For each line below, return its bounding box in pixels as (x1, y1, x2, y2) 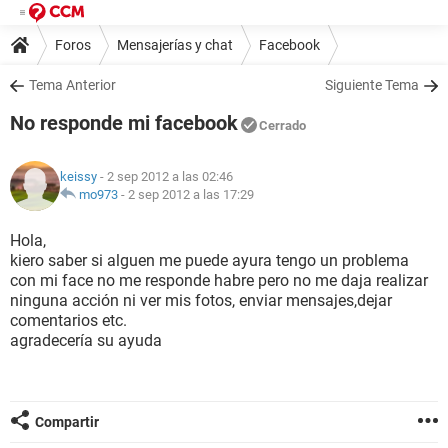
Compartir (35, 414, 99, 430)
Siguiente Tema (325, 77, 419, 93)
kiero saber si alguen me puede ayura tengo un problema (10, 251, 409, 270)
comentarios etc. (10, 311, 127, 330)
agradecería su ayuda (10, 331, 162, 350)
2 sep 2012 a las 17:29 (128, 187, 254, 202)
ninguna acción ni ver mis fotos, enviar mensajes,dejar (10, 291, 392, 310)
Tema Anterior (29, 77, 116, 93)
